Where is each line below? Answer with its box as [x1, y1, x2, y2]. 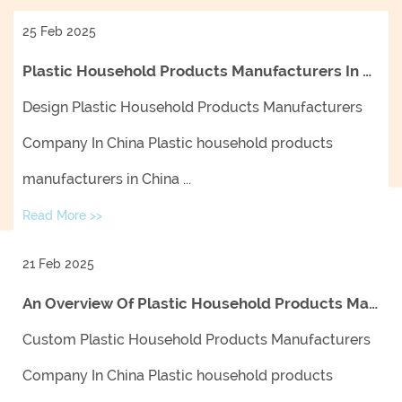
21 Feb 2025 [22, 256, 94, 271]
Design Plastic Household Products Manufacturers [22, 99, 363, 117]
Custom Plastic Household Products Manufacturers [22, 331, 371, 349]
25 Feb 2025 [22, 23, 96, 39]
